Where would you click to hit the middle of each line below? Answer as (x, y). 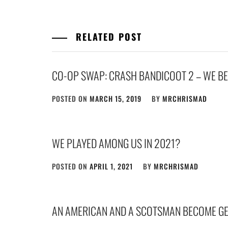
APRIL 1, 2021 (111, 166)
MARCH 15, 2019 (116, 98)
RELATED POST (107, 37)
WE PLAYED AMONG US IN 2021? (116, 143)
